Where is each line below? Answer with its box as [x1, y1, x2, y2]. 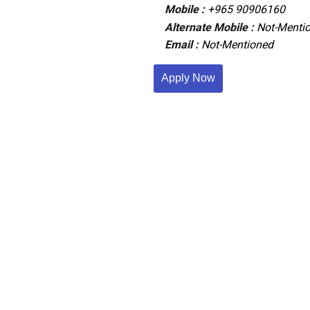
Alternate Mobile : [164, 20, 257, 34]
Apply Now [192, 72, 216, 84]
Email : [164, 38, 201, 52]
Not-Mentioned [201, 38, 273, 52]
